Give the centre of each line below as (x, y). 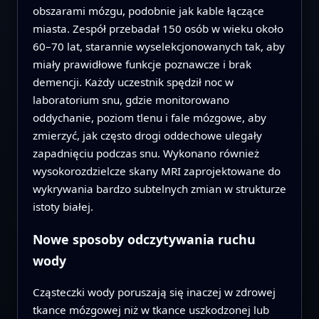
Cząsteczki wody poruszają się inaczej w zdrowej (154, 292)
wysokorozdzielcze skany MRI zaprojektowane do (156, 171)
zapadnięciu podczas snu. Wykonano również (146, 153)
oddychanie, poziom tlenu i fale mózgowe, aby (149, 117)
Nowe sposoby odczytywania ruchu (144, 239)
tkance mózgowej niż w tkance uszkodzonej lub (151, 310)
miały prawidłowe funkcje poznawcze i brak (142, 64)
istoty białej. (63, 206)
